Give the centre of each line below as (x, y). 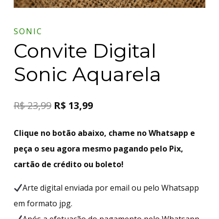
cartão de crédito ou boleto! (69, 164)
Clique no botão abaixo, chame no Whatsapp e (104, 133)
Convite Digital (85, 50)
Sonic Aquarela (88, 74)
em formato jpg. (43, 203)
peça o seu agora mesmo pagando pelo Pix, (99, 148)
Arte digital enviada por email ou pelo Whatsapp (111, 187)
